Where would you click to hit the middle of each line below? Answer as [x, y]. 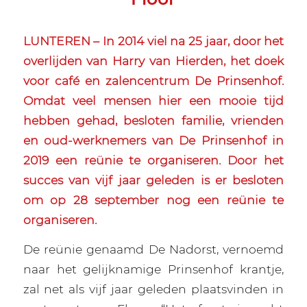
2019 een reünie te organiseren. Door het [153, 160]
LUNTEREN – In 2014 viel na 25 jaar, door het [153, 40]
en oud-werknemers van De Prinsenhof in [153, 140]
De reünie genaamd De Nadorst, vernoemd [153, 249]
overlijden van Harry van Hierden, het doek [153, 60]
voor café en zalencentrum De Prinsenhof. [153, 80]
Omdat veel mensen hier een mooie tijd [153, 100]
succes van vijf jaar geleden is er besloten [153, 180]
